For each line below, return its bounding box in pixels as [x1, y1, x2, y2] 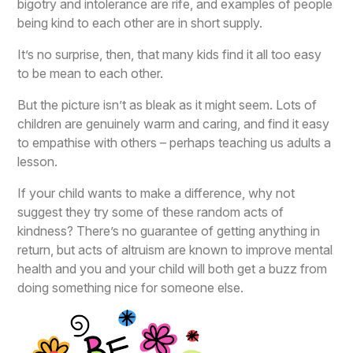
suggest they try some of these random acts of [17, 203, 284, 220]
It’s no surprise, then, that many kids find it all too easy [17, 46, 322, 62]
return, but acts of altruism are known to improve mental [17, 241, 333, 258]
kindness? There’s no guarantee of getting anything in [17, 222, 321, 239]
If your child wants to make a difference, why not [17, 184, 295, 201]
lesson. [17, 153, 58, 169]
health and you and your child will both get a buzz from [17, 260, 328, 277]
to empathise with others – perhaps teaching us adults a [17, 134, 332, 150]
